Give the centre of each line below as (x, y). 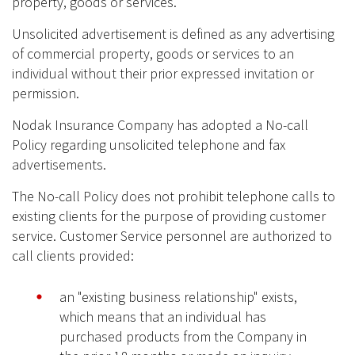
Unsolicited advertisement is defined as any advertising (173, 34)
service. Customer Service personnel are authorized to (172, 236)
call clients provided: (73, 256)
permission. (46, 94)
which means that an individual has (163, 317)
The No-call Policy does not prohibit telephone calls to (174, 197)
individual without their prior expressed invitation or (163, 74)
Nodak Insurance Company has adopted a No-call (160, 125)
